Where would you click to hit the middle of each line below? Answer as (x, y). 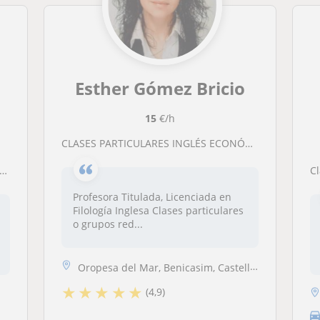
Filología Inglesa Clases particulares (158, 210)
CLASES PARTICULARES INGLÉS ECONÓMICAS (156, 143)
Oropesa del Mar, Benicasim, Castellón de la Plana (164, 267)
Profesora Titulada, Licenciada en (152, 197)
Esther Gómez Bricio (160, 88)
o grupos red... (107, 224)
